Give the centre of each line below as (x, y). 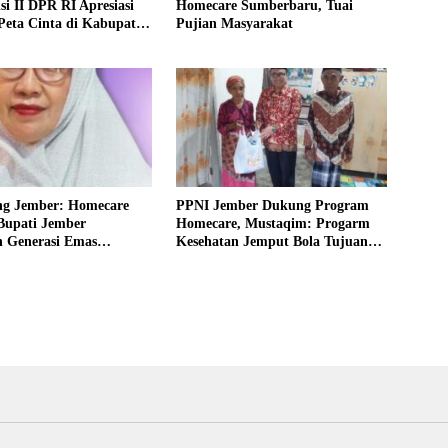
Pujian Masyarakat (234, 24)
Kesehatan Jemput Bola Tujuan (271, 241)
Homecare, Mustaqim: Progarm (272, 223)
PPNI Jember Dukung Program (272, 205)
